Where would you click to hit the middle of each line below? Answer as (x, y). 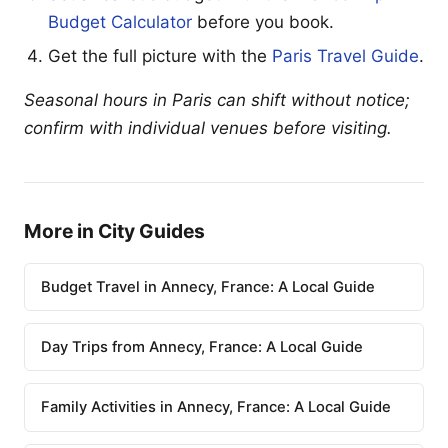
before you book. (263, 22)
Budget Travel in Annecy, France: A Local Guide (208, 286)
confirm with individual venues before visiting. (208, 127)
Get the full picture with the (160, 55)
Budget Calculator (120, 22)
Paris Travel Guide (345, 55)
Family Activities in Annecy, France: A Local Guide (216, 406)
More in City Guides (114, 230)
